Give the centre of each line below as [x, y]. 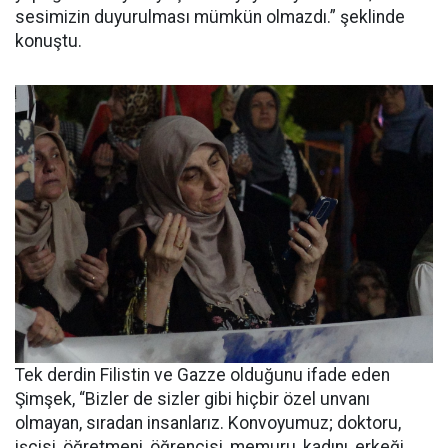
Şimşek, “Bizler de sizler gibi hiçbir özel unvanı [192, 399]
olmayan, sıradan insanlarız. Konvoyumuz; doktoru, [208, 423]
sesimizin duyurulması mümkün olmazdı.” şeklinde [210, 16]
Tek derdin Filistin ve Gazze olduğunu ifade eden [202, 375]
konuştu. [48, 40]
